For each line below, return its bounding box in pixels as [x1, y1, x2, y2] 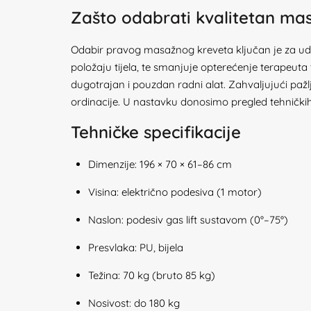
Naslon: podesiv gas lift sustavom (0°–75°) [88, 213, 288, 226]
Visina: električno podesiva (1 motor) [88, 185, 262, 199]
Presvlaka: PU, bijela [88, 241, 183, 254]
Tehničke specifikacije [71, 121, 241, 142]
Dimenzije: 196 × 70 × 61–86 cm [88, 158, 232, 171]
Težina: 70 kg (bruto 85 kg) [88, 269, 215, 282]
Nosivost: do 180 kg [88, 296, 180, 310]
